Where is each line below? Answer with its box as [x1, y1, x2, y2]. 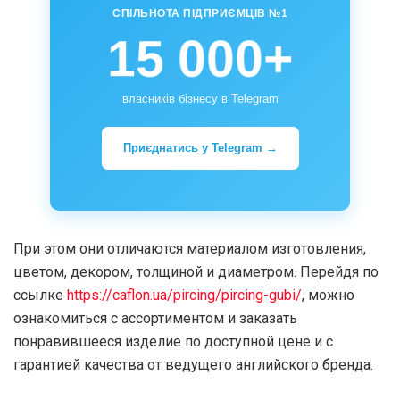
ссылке [13, 286, 67, 304]
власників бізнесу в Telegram [121, 91, 279, 105]
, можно [302, 286, 354, 304]
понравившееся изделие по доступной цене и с [13, 332, 333, 350]
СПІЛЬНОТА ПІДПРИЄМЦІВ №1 [112, 6, 287, 20]
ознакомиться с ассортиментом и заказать [13, 309, 297, 327]
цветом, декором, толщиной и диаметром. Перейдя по [13, 262, 379, 280]
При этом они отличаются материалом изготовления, [13, 239, 366, 257]
